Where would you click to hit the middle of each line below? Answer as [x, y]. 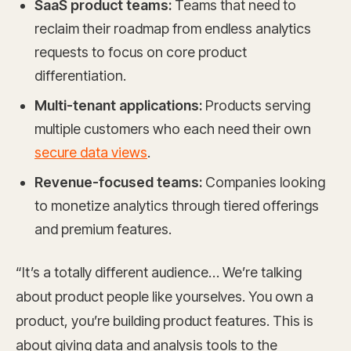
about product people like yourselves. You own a [165, 297]
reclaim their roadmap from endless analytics [173, 29]
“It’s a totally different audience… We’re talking [159, 273]
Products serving [256, 106]
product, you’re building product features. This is [165, 321]
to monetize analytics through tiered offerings [177, 206]
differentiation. [80, 76]
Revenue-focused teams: [118, 183]
